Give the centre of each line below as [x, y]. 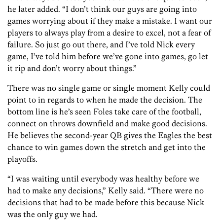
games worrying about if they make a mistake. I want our [110, 21]
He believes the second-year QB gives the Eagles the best [110, 135]
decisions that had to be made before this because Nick [106, 203]
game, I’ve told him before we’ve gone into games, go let [108, 56]
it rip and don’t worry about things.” [72, 68]
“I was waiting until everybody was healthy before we [103, 179]
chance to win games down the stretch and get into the [107, 147]
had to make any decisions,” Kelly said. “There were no [106, 191]
